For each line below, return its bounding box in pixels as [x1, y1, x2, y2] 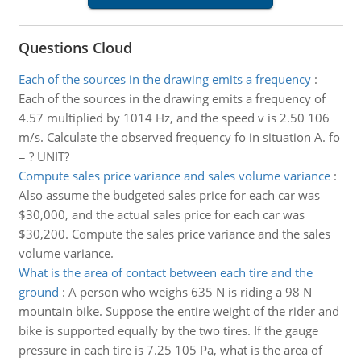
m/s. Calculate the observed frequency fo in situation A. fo [18, 129, 340, 145]
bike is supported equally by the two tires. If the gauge [18, 322, 318, 338]
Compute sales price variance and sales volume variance [18, 168, 330, 184]
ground [18, 284, 59, 300]
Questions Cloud [18, 38, 132, 57]
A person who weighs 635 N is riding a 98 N [68, 284, 312, 300]
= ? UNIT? [18, 148, 69, 164]
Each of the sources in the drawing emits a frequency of [18, 90, 326, 106]
